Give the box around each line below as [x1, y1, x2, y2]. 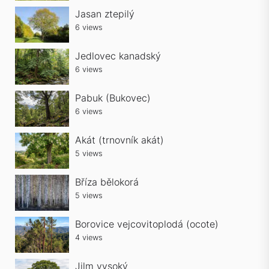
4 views [75, 233, 103, 242]
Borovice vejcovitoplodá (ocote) [75, 218, 219, 230]
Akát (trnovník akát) [75, 134, 164, 146]
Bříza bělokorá [75, 176, 139, 188]
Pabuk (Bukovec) [75, 92, 151, 104]
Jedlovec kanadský [75, 50, 161, 62]
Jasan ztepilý [75, 8, 134, 20]
